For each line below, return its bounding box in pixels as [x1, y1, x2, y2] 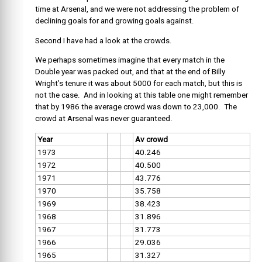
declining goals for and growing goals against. [35, 16, 194, 26]
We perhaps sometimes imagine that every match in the [35, 56, 225, 65]
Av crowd [135, 135, 168, 144]
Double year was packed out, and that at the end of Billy [35, 67, 225, 77]
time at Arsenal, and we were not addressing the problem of [35, 5, 239, 14]
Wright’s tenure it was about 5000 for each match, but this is [35, 79, 242, 88]
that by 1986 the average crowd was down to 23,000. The [35, 102, 237, 112]
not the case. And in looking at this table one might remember [35, 91, 248, 100]
